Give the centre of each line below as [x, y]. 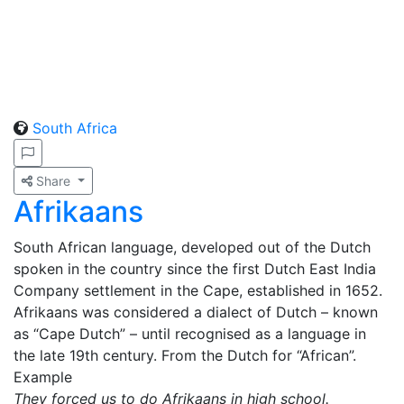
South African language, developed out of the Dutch [192, 247]
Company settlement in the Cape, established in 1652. [198, 290]
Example [43, 377]
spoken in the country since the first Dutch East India [195, 269]
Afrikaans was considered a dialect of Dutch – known [196, 312]
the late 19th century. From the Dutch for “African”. [185, 355]
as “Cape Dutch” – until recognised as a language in [190, 334]
